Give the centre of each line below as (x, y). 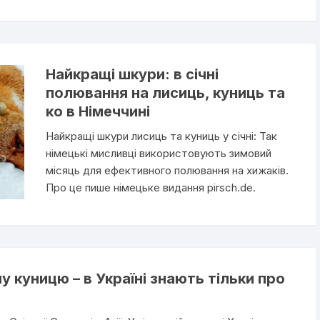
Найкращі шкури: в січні (132, 74)
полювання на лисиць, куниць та (165, 92)
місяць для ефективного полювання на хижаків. (167, 170)
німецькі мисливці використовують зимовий (158, 153)
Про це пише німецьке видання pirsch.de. (150, 187)
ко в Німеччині (97, 111)
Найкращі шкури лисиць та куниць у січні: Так (161, 136)
